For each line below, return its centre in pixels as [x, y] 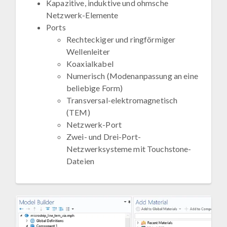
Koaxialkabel [90, 64]
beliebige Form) [95, 88]
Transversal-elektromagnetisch [122, 100]
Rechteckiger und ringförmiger [121, 40]
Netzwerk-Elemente [82, 15]
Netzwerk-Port [94, 125]
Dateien [81, 161]
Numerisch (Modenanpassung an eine [132, 76]
